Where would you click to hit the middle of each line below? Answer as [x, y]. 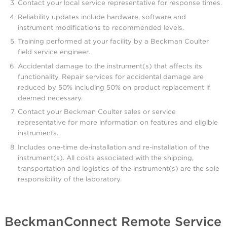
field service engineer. [54, 52]
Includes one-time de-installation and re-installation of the [114, 147]
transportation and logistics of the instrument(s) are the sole [119, 168]
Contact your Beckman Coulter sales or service [97, 112]
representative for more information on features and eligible [118, 122]
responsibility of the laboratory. [70, 179]
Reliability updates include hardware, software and [102, 16]
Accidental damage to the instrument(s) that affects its [110, 66]
